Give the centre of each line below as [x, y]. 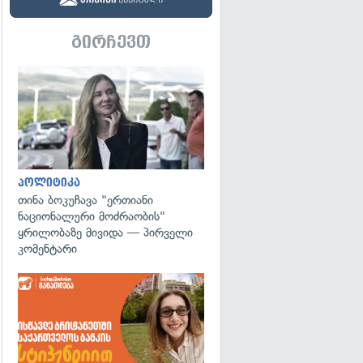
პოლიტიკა [49, 182]
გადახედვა [256, 84]
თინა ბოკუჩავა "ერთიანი [85, 200]
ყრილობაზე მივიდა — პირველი [105, 232]
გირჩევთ [111, 42]
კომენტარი [47, 248]
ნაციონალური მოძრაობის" [92, 216]
